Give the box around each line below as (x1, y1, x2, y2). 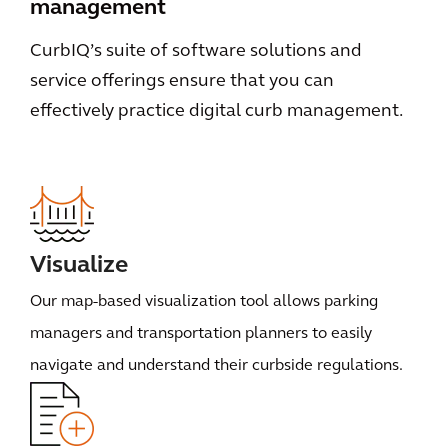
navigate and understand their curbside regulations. (30, 358, 403, 374)
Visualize (30, 254, 128, 278)
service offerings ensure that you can (30, 72, 334, 91)
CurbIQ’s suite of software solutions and (30, 42, 362, 61)
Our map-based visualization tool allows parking (30, 294, 378, 310)
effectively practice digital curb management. (30, 102, 403, 121)
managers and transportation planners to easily (30, 326, 372, 342)
